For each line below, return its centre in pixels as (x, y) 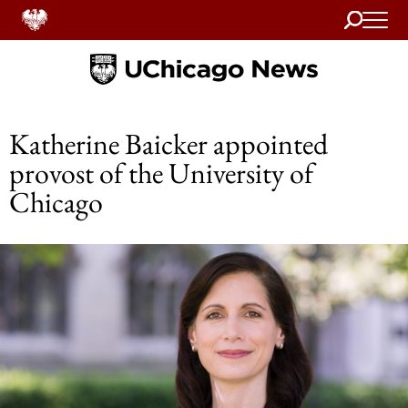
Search (362, 16)
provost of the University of (161, 173)
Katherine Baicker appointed (168, 144)
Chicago (56, 202)
